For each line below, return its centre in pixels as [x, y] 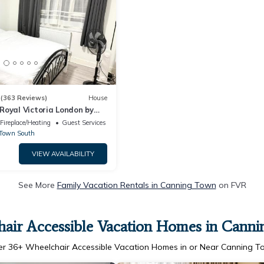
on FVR [231, 185]
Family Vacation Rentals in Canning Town [136, 185]
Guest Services [84, 123]
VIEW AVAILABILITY [63, 154]
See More [37, 185]
